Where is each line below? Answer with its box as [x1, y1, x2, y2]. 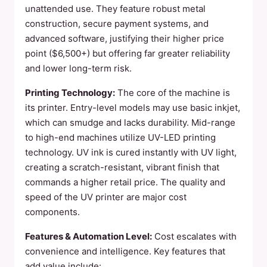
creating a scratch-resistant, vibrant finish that [25, 162, 219, 173]
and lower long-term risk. [25, 63, 132, 74]
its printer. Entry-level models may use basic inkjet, [25, 102, 240, 113]
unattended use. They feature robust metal [25, 3, 206, 14]
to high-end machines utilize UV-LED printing [25, 132, 216, 143]
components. [25, 206, 80, 218]
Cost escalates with [152, 231, 237, 242]
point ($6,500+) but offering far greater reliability [25, 48, 230, 59]
